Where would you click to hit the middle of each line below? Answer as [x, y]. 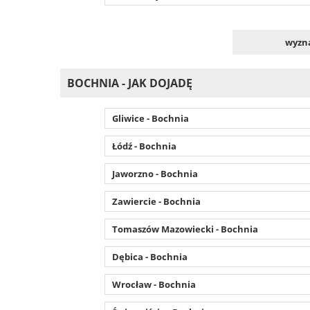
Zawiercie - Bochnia [156, 201]
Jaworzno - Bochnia [155, 173]
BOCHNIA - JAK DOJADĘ [130, 83]
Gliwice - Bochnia [150, 118]
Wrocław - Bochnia [154, 284]
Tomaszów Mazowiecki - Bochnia [185, 229]
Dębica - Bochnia [149, 256]
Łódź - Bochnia [144, 146]
